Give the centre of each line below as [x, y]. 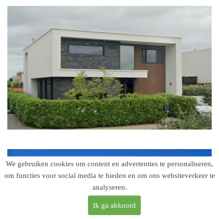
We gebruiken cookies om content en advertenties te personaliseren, [109, 164]
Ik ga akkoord [114, 205]
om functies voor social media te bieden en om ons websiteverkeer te [109, 175]
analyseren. [109, 187]
